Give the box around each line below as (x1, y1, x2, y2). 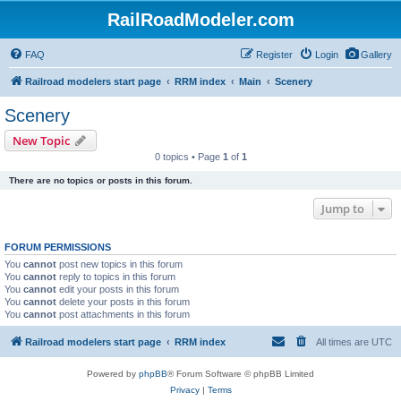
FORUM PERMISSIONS (4, 242, 111, 252)
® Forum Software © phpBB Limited (167, 368, 314, 379)
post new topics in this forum (56, 259, 183, 269)
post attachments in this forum (56, 309, 190, 320)
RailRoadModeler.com (107, 10, 294, 30)
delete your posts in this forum (56, 296, 190, 307)
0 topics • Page (154, 151, 223, 162)
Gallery (361, 49, 392, 60)
